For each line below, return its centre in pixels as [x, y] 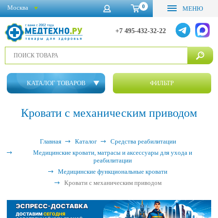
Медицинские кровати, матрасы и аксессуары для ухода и [113, 153]
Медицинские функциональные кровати [113, 172]
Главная [50, 141]
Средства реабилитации [143, 141]
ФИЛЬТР [162, 83]
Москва [18, 7]
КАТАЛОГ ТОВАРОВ [56, 83]
